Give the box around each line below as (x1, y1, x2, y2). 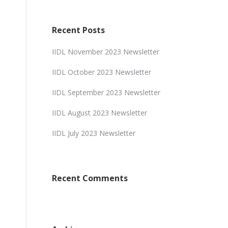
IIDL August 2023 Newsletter (52, 108, 147, 118)
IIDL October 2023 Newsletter (52, 67, 151, 77)
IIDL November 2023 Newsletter (52, 47, 159, 56)
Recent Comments (52, 173, 128, 184)
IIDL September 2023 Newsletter (52, 88, 160, 97)
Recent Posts (52, 24, 105, 36)
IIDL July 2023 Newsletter (52, 128, 135, 138)
